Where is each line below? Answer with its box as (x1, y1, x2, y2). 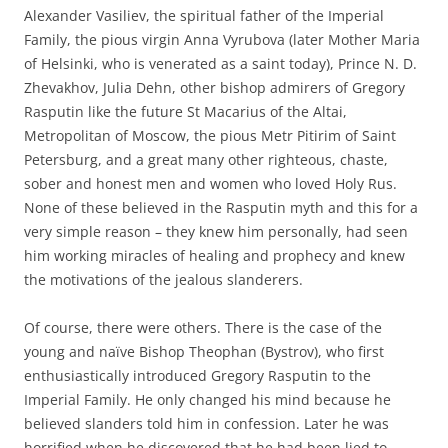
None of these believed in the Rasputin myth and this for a (24, 197, 418, 217)
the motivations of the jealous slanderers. (24, 269, 303, 289)
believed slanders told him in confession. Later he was (24, 413, 389, 433)
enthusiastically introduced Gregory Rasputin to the (24, 365, 371, 385)
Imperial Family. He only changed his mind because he (24, 389, 391, 409)
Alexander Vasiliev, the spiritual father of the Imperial (24, 5, 384, 25)
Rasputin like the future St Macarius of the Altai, (24, 101, 347, 121)
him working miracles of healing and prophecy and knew (24, 245, 405, 265)
